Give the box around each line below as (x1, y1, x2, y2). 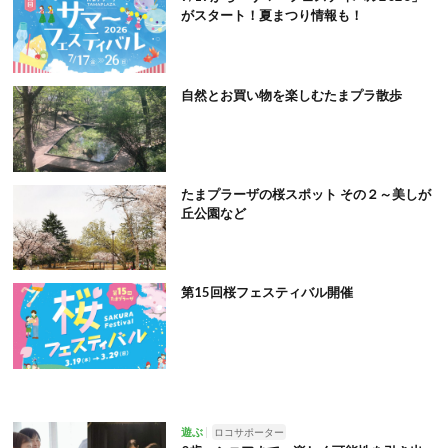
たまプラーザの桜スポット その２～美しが (180, 185, 431, 202)
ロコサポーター (213, 425, 284, 438)
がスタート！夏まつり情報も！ (180, 7, 363, 24)
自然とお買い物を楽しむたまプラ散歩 (180, 86, 402, 103)
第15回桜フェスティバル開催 (180, 284, 353, 301)
